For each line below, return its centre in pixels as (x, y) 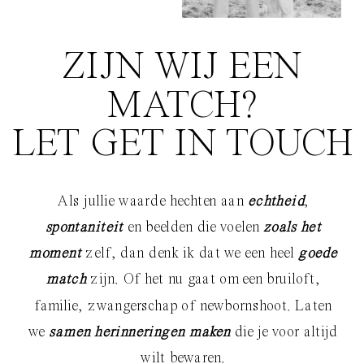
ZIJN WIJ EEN (183, 68)
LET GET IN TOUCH (182, 145)
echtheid (275, 201)
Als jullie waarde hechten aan (152, 201)
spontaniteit (84, 228)
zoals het (292, 228)
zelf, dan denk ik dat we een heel (190, 254)
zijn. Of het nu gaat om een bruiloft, (204, 280)
